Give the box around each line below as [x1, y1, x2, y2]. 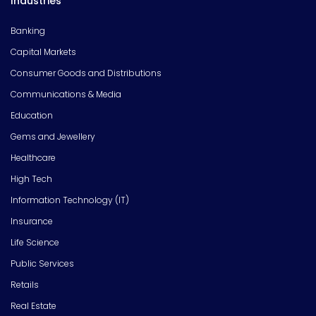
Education [11, 109, 53, 122]
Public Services [11, 257, 74, 270]
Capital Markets [11, 46, 76, 59]
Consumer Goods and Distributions [11, 67, 162, 80]
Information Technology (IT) [11, 194, 129, 207]
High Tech [11, 173, 52, 186]
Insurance [11, 215, 53, 228]
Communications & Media [11, 88, 121, 101]
